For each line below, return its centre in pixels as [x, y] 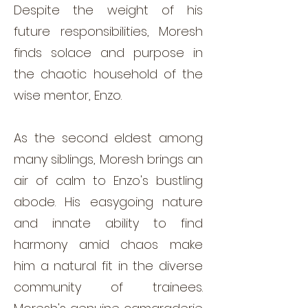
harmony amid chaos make [108, 244]
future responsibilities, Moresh [108, 31]
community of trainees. [108, 287]
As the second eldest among [108, 137]
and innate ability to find [108, 223]
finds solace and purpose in [108, 52]
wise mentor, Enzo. [68, 95]
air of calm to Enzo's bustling [108, 180]
